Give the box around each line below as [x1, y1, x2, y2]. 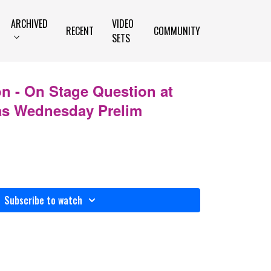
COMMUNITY [154, 24, 200, 38]
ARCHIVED [11, 16, 48, 31]
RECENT [66, 24, 94, 38]
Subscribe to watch [4, 193, 82, 207]
